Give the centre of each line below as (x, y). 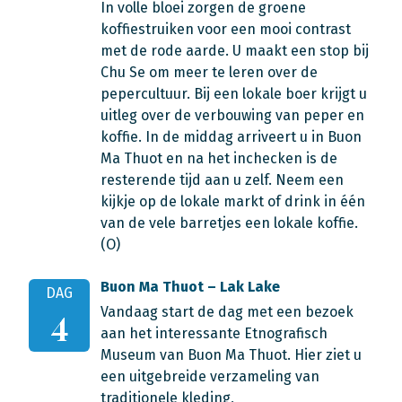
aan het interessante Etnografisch (214, 333)
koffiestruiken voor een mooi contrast (226, 29)
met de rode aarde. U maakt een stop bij (235, 51)
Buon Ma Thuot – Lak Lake (190, 287)
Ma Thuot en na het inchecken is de (219, 158)
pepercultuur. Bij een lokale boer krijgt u (234, 94)
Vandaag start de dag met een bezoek (227, 312)
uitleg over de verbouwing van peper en (232, 115)
